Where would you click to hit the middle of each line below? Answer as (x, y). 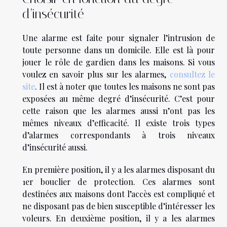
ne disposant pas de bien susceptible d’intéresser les (119, 206)
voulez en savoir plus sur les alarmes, (96, 74)
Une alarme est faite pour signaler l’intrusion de (119, 38)
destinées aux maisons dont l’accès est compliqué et (119, 194)
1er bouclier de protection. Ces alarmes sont (119, 182)
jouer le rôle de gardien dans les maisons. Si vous (119, 62)
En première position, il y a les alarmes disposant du (119, 170)
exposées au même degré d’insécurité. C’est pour (119, 99)
